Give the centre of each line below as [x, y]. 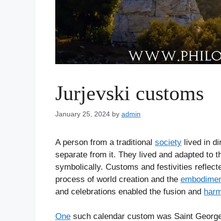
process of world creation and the [118, 179]
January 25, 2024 [83, 114]
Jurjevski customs [129, 93]
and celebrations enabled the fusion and [129, 191]
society [168, 142]
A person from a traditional [105, 142]
